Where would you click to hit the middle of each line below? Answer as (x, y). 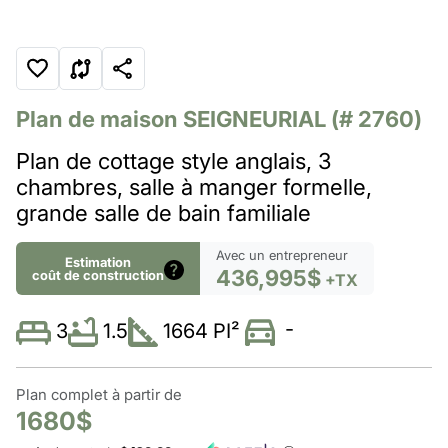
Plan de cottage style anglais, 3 (174, 161)
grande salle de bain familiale (163, 213)
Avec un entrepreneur (282, 255)
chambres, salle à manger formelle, (194, 187)
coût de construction (98, 274)
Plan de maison (99, 119)
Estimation (98, 261)
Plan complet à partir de (99, 395)
